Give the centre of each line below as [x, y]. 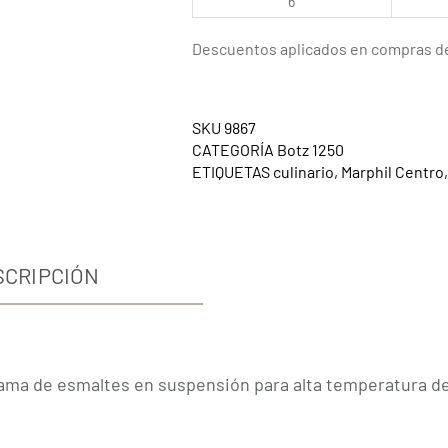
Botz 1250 [310, 150]
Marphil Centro [392, 172]
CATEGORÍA [232, 150]
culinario [303, 172]
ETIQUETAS [230, 172]
